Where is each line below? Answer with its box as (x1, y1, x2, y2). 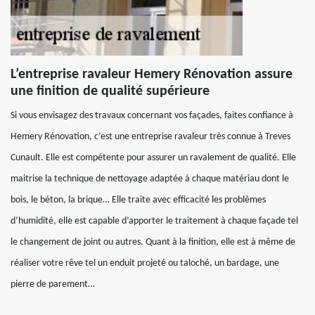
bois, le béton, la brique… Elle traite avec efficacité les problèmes (11, 195, 266, 205)
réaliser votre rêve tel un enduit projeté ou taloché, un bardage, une (11, 258, 279, 269)
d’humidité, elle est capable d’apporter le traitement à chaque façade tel (11, 216, 298, 226)
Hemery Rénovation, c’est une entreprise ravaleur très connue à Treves (11, 131, 290, 142)
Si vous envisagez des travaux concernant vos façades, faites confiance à (11, 110, 293, 121)
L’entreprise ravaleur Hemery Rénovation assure (11, 67, 292, 82)
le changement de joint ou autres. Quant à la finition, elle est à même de (11, 237, 295, 247)
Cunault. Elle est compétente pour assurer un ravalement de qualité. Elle (11, 153, 296, 163)
